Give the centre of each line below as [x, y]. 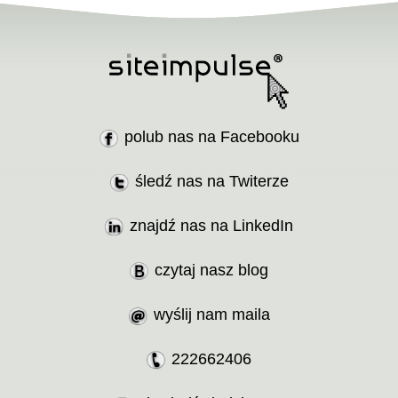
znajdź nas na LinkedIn [211, 226]
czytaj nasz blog [211, 270]
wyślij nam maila [211, 314]
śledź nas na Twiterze [211, 181]
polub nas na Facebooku [211, 137]
